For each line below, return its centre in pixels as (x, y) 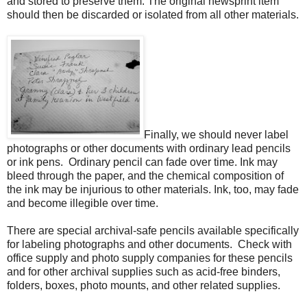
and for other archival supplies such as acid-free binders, (144, 271)
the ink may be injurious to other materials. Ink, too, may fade (153, 189)
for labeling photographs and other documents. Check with (149, 244)
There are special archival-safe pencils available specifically (153, 230)
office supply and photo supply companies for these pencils (150, 258)
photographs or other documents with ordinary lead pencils (149, 148)
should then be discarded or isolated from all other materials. (153, 14)
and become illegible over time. (85, 203)
